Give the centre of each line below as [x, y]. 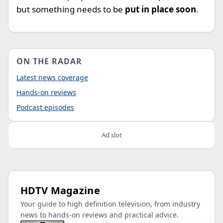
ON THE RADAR [49, 61]
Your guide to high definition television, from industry [110, 204]
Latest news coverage [52, 77]
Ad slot [111, 135]
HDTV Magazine [60, 190]
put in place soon [161, 9]
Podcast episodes [45, 107]
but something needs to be [71, 9]
